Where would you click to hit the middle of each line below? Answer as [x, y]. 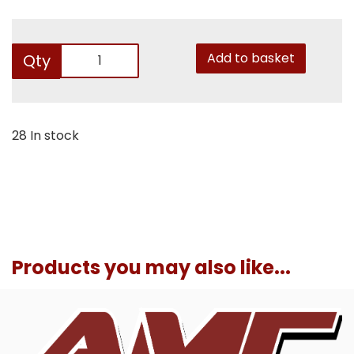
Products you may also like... [151, 267]
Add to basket [250, 58]
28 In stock [45, 135]
